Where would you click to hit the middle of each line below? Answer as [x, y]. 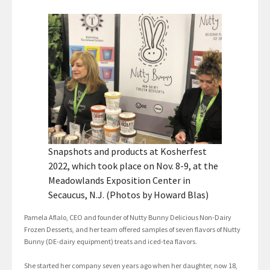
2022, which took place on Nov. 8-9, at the [133, 166]
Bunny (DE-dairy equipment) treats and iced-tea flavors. [111, 242]
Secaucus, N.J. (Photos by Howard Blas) [128, 195]
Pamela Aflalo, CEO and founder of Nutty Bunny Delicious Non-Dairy [128, 218]
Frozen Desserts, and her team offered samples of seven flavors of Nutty [132, 230]
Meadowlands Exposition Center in [119, 181]
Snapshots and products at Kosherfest [127, 152]
